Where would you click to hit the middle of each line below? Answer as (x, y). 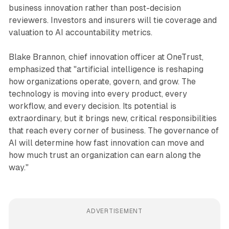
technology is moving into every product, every (98, 94)
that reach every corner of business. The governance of (113, 130)
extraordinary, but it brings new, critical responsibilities (112, 118)
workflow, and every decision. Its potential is (92, 106)
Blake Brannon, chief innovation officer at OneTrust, (106, 57)
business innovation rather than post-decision (95, 8)
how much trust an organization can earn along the (105, 155)
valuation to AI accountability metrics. (80, 32)
